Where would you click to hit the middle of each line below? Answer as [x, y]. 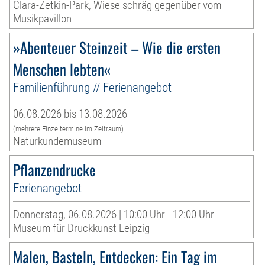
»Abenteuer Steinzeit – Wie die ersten [117, 47]
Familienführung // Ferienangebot [93, 88]
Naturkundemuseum [57, 141]
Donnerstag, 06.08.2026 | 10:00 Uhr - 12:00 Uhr [114, 215]
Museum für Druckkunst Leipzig [82, 228]
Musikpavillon [43, 19]
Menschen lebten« [62, 69]
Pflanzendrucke [55, 170]
